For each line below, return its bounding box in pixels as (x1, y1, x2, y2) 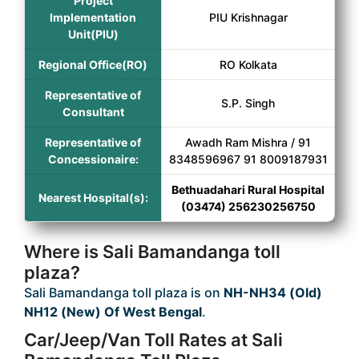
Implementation (50, 10, 136, 24)
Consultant (62, 105, 124, 119)
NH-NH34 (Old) (224, 284, 322, 301)
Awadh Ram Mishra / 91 (185, 135, 311, 149)
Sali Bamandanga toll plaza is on (24, 284, 224, 301)
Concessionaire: (47, 152, 139, 166)
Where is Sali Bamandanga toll (24, 241, 280, 262)
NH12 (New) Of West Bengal (24, 304, 202, 320)
